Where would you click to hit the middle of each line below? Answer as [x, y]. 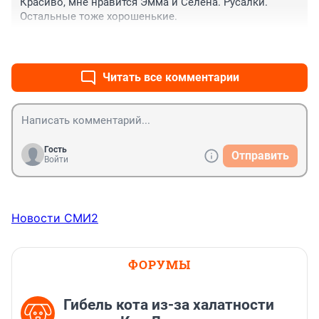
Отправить [260, 155]
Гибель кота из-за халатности [169, 304]
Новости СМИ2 [55, 218]
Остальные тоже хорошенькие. [99, 16]
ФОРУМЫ [159, 264]
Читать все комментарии [171, 77]
